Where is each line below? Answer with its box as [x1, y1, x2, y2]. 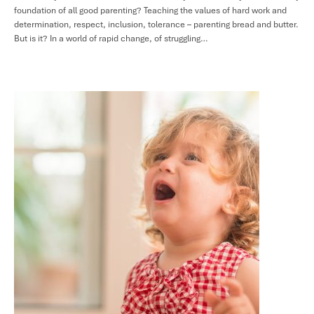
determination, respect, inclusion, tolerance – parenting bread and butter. [13, 19, 299, 31]
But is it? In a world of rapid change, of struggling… [13, 33, 208, 45]
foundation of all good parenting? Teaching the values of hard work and [13, 5, 287, 17]
